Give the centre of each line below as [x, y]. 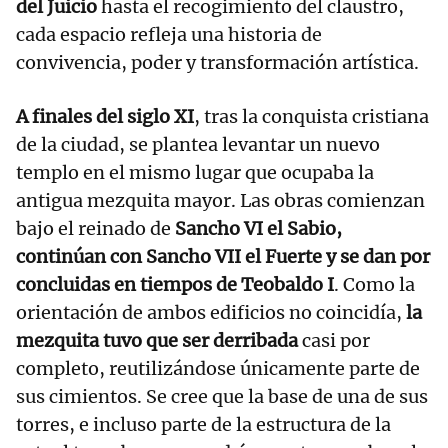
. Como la [374, 285]
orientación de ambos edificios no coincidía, [209, 313]
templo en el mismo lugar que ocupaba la [195, 173]
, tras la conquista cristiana [311, 117]
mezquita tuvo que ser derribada [157, 341]
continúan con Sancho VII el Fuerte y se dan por [223, 257]
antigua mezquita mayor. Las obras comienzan [220, 201]
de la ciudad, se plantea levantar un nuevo [198, 145]
